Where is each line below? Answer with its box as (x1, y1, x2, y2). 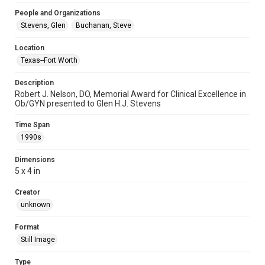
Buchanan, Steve (76, 21, 131, 30)
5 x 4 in (15, 166, 40, 176)
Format (15, 223, 39, 231)
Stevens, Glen (21, 21, 66, 30)
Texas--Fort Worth (21, 56, 77, 64)
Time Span (15, 121, 50, 129)
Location (15, 44, 44, 52)
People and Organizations (15, 9, 101, 17)
